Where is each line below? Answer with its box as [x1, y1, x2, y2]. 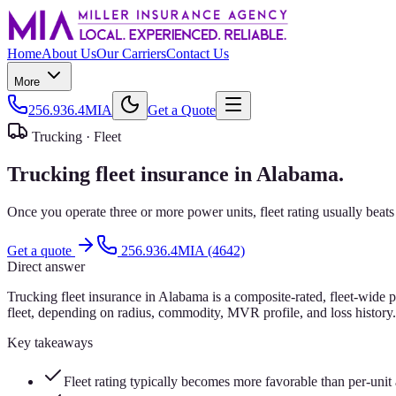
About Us [42, 46, 96, 61]
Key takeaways [7, 334, 93, 350]
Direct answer [7, 258, 85, 274]
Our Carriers [96, 46, 166, 61]
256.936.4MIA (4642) [121, 242, 245, 258]
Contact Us [166, 46, 229, 61]
